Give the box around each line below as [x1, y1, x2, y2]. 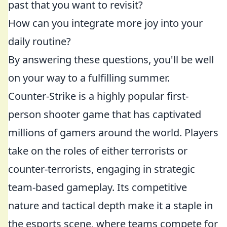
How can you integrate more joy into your [8, 16, 203, 30]
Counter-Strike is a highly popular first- [8, 89, 188, 103]
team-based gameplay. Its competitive [8, 180, 187, 194]
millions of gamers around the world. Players [8, 126, 218, 139]
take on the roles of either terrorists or [8, 144, 187, 158]
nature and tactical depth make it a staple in [8, 199, 213, 212]
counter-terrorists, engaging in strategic [8, 162, 195, 176]
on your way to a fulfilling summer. [8, 71, 170, 85]
